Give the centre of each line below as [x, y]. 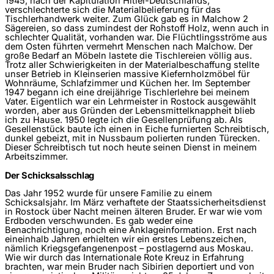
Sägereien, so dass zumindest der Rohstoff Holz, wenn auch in [137, 28]
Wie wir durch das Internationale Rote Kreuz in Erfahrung [124, 258]
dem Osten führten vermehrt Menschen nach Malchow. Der [129, 46]
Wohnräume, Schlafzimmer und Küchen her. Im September [128, 83]
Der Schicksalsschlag [50, 175]
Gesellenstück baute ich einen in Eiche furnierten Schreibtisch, [137, 129]
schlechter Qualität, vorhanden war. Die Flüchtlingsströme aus [136, 37]
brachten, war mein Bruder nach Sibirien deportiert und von [130, 267]
